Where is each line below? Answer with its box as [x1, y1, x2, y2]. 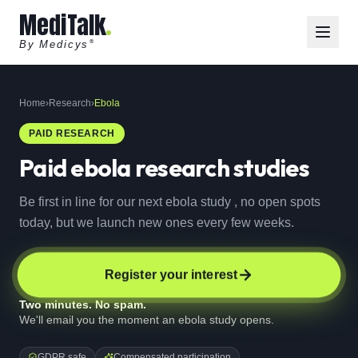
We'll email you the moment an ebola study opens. [19, 313, 274, 326]
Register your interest [104, 267, 238, 282]
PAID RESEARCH [29, 128, 115, 139]
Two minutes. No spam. [19, 298, 146, 311]
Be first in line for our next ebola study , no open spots [19, 195, 320, 209]
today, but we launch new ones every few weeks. [19, 216, 294, 229]
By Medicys [19, 38, 89, 50]
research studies [130, 153, 309, 183]
